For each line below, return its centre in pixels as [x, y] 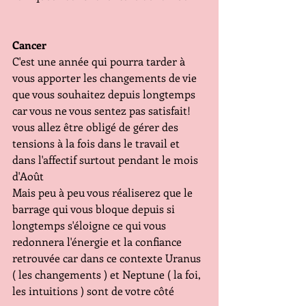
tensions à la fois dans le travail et [97, 143]
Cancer [29, 45]
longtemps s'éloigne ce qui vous [91, 225]
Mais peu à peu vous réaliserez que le [104, 193]
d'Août [28, 176]
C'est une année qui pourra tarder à [100, 61]
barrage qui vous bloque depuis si [95, 209]
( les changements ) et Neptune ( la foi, [108, 275]
